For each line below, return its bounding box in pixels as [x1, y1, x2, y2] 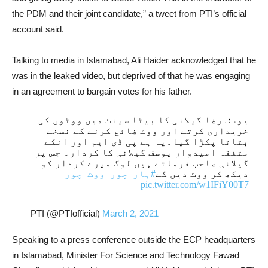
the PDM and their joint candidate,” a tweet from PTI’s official [12, 8, 246, 19]
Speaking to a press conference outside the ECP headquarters [12, 234, 255, 245]
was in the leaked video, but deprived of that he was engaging [12, 71, 250, 81]
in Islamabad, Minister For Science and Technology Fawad [12, 250, 239, 261]
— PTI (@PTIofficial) [19, 208, 103, 219]
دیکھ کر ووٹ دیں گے [155, 169, 249, 179]
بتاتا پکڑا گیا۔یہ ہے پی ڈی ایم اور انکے [44, 136, 249, 147]
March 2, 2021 [102, 208, 159, 219]
